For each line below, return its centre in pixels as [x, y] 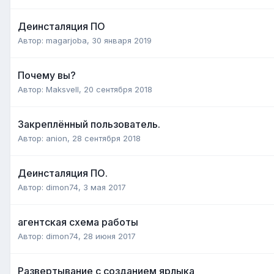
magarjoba [66, 40]
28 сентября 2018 [106, 138]
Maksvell [62, 89]
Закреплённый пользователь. [89, 124]
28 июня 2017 [109, 236]
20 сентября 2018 [118, 89]
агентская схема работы [78, 222]
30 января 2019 [122, 40]
